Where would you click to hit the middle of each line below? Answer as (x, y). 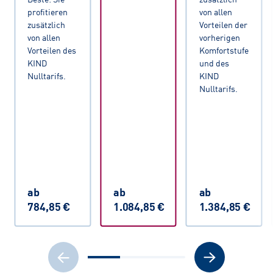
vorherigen (219, 37)
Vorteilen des (52, 50)
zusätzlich (47, 25)
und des (214, 63)
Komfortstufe (224, 50)
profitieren (48, 12)
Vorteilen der (223, 25)
